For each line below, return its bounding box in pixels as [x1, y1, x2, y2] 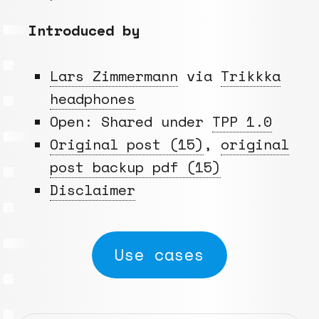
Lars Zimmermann [50, 65, 178, 86]
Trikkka [221, 65, 281, 86]
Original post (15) [50, 133, 204, 155]
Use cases [115, 242, 204, 266]
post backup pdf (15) [50, 156, 221, 177]
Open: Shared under [50, 110, 212, 132]
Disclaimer [50, 179, 135, 200]
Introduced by [28, 19, 140, 41]
